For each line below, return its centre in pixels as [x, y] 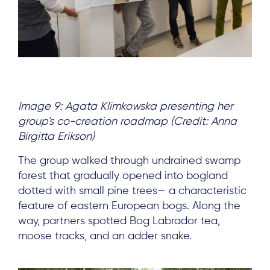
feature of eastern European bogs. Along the [129, 206]
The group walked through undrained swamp [129, 161]
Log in [135, 54]
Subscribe [135, 16]
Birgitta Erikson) [56, 137]
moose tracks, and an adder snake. [105, 237]
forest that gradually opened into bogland [123, 176]
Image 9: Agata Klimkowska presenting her [126, 107]
